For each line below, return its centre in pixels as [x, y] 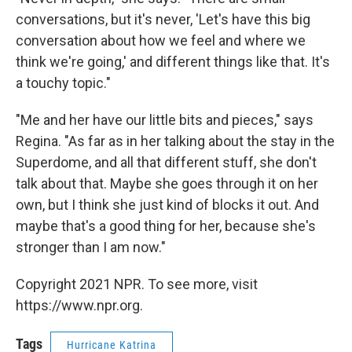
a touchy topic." [63, 83]
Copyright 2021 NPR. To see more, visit [137, 284]
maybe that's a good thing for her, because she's [166, 226]
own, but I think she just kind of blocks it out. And [167, 205]
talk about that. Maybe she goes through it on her [167, 184]
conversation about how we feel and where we [161, 41]
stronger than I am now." [91, 247]
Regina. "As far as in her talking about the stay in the [175, 141]
